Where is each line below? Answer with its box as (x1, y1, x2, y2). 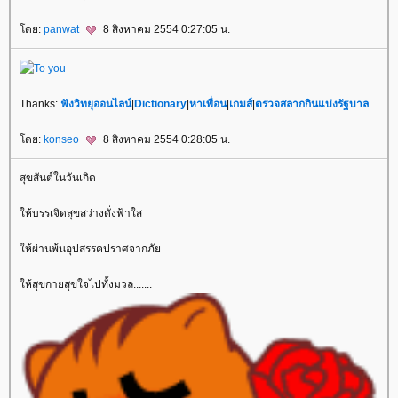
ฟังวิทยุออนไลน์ (60, 97, 131, 110)
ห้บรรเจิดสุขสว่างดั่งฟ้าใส (20, 207, 142, 220)
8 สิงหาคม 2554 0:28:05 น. (100, 132, 230, 146)
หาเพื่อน (189, 97, 227, 110)
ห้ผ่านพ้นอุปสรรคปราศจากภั (20, 243, 161, 256)
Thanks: (20, 97, 60, 110)
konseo (44, 132, 82, 146)
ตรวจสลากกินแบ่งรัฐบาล (255, 97, 369, 110)
